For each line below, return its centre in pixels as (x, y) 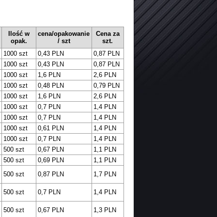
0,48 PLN (51, 86)
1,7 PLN (105, 174)
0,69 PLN (51, 160)
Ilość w (19, 34)
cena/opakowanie (64, 34)
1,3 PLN (105, 210)
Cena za (108, 34)
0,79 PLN (106, 86)
